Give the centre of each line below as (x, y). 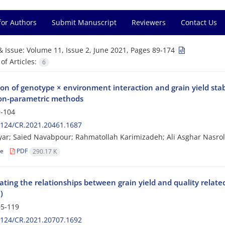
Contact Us (199, 22)
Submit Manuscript (84, 22)
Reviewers (149, 22)
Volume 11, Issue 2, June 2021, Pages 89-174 (100, 50)
